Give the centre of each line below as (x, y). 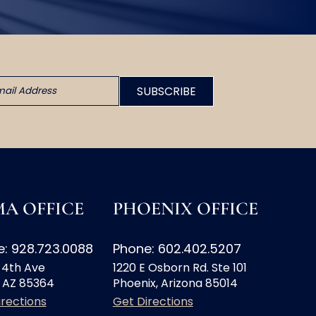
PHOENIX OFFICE (185, 209)
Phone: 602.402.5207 (177, 249)
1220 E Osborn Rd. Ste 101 (180, 268)
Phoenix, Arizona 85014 (175, 284)
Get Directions (153, 302)
